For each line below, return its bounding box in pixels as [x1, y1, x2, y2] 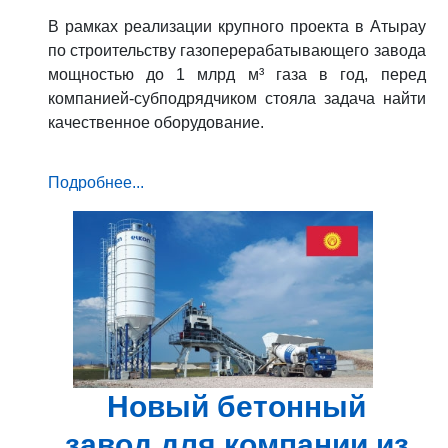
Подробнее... [47, 173, 144, 191]
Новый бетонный [107, 389, 366, 423]
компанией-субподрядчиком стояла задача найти [47, 89, 426, 107]
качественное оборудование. [47, 113, 264, 131]
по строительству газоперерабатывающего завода [47, 41, 426, 59]
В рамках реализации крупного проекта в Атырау [47, 17, 426, 35]
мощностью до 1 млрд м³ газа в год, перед [47, 65, 426, 83]
